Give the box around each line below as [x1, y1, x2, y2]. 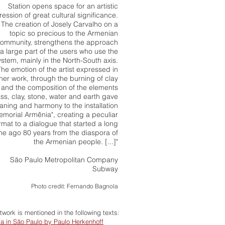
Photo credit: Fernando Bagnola [31, 182, 118, 190]
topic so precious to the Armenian [10, 29, 118, 38]
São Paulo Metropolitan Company [10, 155, 118, 164]
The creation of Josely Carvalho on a [1, 20, 118, 29]
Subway [92, 164, 118, 173]
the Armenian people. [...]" [34, 137, 118, 146]
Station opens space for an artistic [8, 2, 118, 11]
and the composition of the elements [1, 83, 118, 92]
